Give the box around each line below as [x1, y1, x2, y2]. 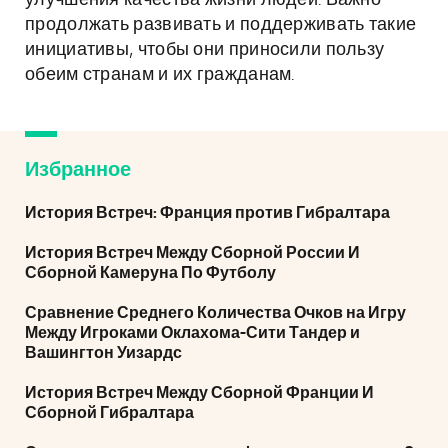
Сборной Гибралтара [25, 405, 194, 421]
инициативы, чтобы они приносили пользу [25, 41, 385, 59]
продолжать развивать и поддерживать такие [25, 16, 417, 34]
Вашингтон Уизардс [25, 345, 182, 361]
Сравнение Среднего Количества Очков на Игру [25, 305, 406, 321]
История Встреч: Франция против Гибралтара [25, 205, 390, 221]
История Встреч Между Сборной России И [25, 245, 360, 261]
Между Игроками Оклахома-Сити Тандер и [25, 325, 360, 341]
